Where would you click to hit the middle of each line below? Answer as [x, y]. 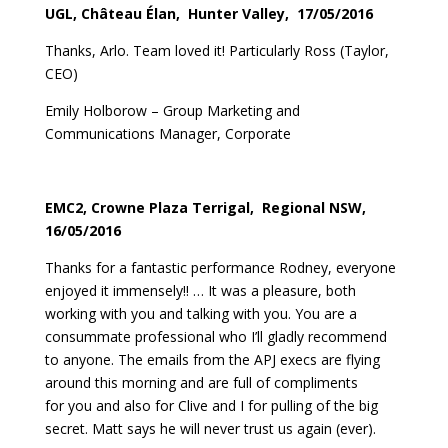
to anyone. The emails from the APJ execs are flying [212, 359]
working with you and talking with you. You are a [200, 313]
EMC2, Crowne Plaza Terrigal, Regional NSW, [207, 207]
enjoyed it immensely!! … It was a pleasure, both [200, 290]
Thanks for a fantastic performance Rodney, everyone [220, 267]
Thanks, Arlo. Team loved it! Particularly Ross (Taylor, [216, 50]
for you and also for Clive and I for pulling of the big [211, 405]
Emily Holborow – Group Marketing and [172, 110]
